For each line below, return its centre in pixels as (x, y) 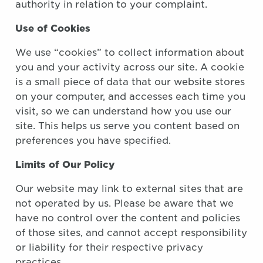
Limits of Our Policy (65, 165)
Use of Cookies (53, 28)
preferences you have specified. (93, 141)
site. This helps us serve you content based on (127, 126)
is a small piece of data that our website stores (130, 82)
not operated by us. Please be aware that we (124, 203)
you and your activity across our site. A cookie (130, 67)
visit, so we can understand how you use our (123, 111)
